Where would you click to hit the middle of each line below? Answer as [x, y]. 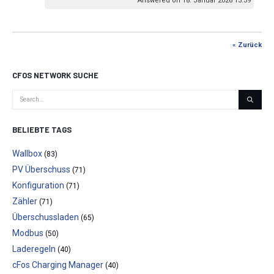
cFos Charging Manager [58, 265]
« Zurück [247, 45]
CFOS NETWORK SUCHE [55, 75]
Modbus [28, 233]
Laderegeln [34, 249]
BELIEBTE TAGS [42, 130]
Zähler [25, 202]
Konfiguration [38, 186]
